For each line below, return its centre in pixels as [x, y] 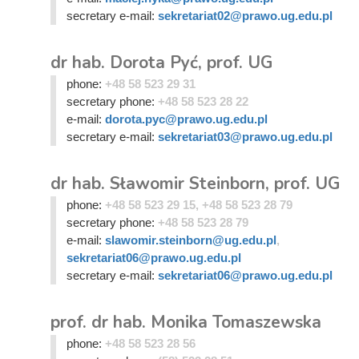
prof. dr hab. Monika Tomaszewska [186, 322]
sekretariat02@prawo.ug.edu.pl [245, 16]
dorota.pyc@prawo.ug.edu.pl [186, 119]
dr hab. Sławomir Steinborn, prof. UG [195, 184]
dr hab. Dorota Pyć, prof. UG [161, 63]
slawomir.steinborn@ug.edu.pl [190, 240]
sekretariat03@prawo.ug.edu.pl [245, 137]
